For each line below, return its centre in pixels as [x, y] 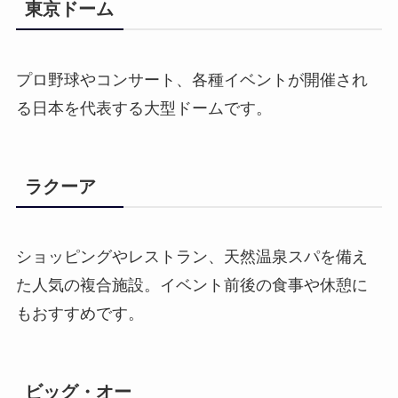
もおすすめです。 [80, 313]
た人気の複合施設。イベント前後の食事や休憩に [191, 285]
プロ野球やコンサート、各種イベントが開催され [191, 80]
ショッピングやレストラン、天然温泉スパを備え [191, 256]
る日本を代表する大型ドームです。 [143, 108]
